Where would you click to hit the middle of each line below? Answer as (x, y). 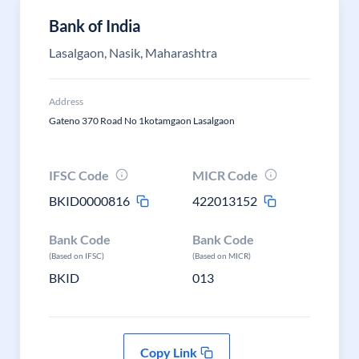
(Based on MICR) (222, 256)
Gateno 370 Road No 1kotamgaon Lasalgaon (142, 121)
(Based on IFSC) (77, 256)
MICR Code (226, 175)
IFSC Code (79, 175)
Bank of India (95, 26)
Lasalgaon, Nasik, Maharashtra (133, 52)
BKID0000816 (89, 201)
